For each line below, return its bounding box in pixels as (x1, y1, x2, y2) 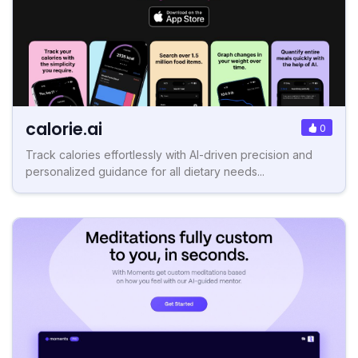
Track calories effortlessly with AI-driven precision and (26, 148, 312, 162)
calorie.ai (26, 117, 102, 141)
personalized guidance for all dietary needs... (26, 165, 265, 179)
